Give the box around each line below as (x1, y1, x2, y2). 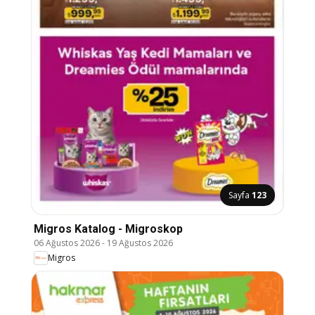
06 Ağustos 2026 (34, 236, 100, 249)
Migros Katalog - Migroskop (34, 221, 183, 236)
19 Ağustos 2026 (107, 236, 173, 249)
